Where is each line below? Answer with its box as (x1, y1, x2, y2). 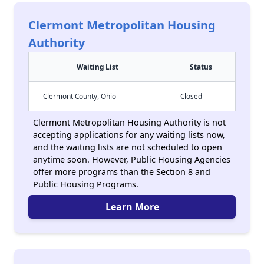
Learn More (105, 200, 159, 213)
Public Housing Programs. (33, 179, 138, 190)
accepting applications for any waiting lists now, (33, 129, 225, 140)
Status (189, 62, 212, 71)
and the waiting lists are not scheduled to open (33, 141, 222, 153)
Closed (180, 91, 202, 101)
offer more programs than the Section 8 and (33, 166, 210, 177)
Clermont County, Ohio (43, 91, 116, 101)
